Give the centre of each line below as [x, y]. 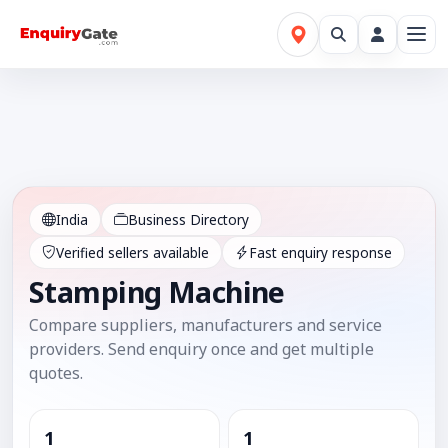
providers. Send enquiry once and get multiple [201, 348]
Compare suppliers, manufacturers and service [205, 324]
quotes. [56, 372]
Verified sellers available [132, 252]
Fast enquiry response [320, 252]
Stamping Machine [157, 292]
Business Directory [188, 219]
